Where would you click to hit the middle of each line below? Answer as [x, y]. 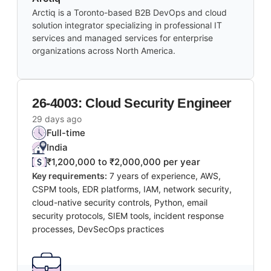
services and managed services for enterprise [122, 38]
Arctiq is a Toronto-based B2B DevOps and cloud [129, 13]
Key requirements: [70, 176]
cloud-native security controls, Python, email [120, 203]
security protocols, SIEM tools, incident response [128, 216]
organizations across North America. [104, 51]
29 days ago [57, 119]
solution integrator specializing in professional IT [127, 25]
